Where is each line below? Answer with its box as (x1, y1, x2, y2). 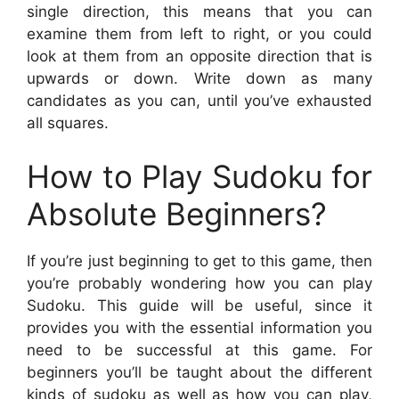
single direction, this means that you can (27, 3, 372, 21)
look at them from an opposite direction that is (27, 47, 372, 66)
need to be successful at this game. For (27, 340, 372, 359)
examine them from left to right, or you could (27, 25, 372, 44)
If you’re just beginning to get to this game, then (27, 251, 372, 270)
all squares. (27, 114, 109, 133)
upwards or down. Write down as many (27, 69, 372, 88)
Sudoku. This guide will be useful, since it (27, 296, 372, 314)
